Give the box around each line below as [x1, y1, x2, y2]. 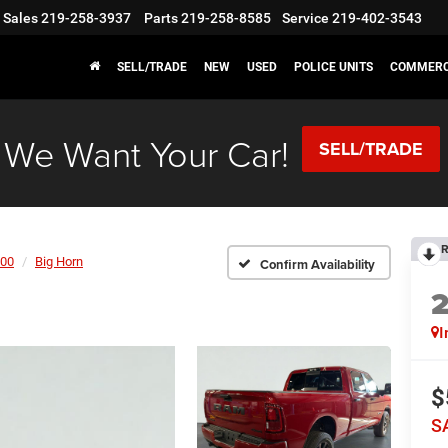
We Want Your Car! [3, 128, 289, 178]
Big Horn [35, 254, 83, 269]
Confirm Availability [260, 254, 375, 274]
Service [282, 10, 329, 27]
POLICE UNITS [293, 60, 373, 75]
